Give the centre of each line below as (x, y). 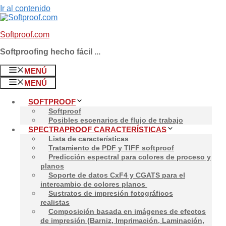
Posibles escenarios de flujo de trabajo (116, 120)
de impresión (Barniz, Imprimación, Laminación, (122, 220)
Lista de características (89, 139)
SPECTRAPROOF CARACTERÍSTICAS (97, 129)
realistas (55, 202)
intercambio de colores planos (94, 184)
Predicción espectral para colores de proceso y (130, 157)
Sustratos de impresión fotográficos (111, 193)
